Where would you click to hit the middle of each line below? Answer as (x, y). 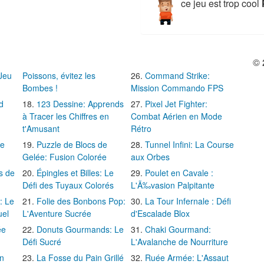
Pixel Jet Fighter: (176, 104)
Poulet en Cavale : (179, 173)
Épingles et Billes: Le (75, 173)
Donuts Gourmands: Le (80, 230)
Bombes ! (40, 88)
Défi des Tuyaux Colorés (68, 185)
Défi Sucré (42, 242)
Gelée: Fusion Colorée (64, 157)
